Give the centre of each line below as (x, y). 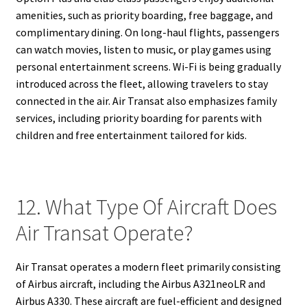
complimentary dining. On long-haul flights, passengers (147, 33)
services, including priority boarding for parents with (138, 118)
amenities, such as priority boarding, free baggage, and (144, 15)
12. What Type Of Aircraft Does (146, 207)
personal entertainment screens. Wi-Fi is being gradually (148, 67)
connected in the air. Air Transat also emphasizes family (146, 101)
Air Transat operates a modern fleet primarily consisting (148, 266)
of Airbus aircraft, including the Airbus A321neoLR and (140, 283)
